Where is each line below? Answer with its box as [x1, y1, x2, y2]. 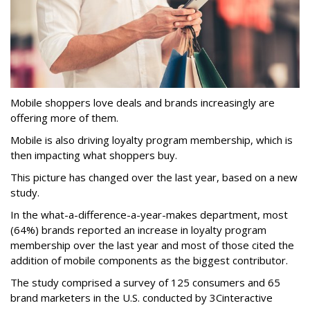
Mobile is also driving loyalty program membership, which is [10, 133, 293, 147]
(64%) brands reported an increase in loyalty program [10, 223, 266, 237]
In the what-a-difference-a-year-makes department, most [10, 208, 288, 221]
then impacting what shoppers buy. [10, 148, 177, 162]
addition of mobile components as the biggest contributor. [10, 253, 288, 267]
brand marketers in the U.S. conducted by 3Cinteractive [10, 291, 273, 304]
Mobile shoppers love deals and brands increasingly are [10, 95, 275, 109]
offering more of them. [10, 111, 118, 125]
